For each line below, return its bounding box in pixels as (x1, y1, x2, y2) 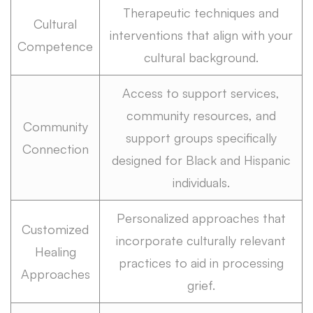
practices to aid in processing (118, 254, 284, 270)
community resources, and (126, 107, 276, 123)
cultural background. (143, 49, 259, 65)
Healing (34, 243, 76, 259)
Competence (17, 38, 93, 54)
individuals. (172, 174, 230, 190)
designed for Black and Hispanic (111, 152, 291, 168)
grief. (187, 277, 215, 293)
